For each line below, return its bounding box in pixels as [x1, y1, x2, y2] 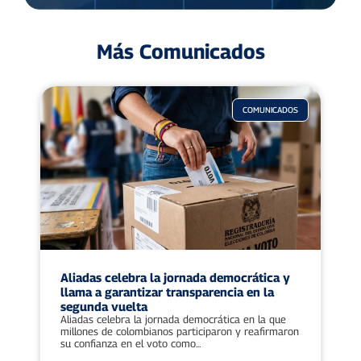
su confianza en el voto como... [60, 337, 201, 351]
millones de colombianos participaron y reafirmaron [60, 325, 299, 338]
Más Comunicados [96, 39, 265, 64]
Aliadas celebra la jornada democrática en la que [60, 313, 286, 326]
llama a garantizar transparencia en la [60, 284, 274, 300]
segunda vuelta [60, 299, 147, 314]
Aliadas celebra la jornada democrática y [60, 270, 290, 285]
